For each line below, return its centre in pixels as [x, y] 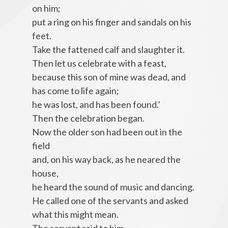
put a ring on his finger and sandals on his [111, 22]
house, [45, 173]
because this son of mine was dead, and [109, 77]
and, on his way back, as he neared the [106, 160]
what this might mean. [75, 215]
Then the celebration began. [88, 118]
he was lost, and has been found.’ [96, 105]
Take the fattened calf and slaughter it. [108, 50]
